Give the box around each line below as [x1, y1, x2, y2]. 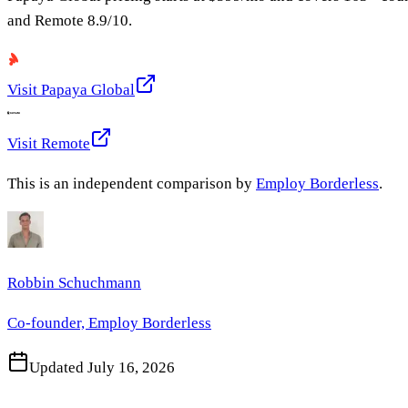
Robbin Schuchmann [7, 273, 141, 291]
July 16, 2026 [87, 358, 175, 376]
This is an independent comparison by [7, 174, 256, 192]
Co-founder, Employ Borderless [7, 313, 211, 331]
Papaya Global [41, 80, 135, 98]
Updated [29, 358, 87, 376]
